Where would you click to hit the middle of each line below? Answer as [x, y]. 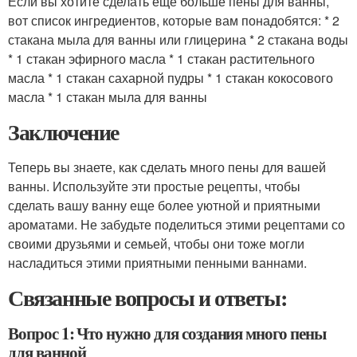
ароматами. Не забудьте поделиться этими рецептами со [177, 224]
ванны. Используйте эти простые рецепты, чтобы [154, 186]
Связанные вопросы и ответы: [147, 298]
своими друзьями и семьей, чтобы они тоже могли [156, 243]
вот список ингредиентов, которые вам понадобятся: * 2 [174, 20]
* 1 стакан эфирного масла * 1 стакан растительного [161, 59]
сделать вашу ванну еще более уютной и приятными [164, 205]
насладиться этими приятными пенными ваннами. [157, 263]
